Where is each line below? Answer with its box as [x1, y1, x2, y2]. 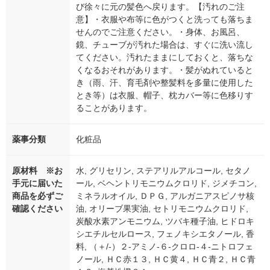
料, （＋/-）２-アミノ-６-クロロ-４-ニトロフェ [76, 242, 253, 252]
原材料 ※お [12, 166, 63, 176]
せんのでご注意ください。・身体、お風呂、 [76, 27, 245, 37]
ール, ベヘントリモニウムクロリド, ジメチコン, [76, 178, 257, 189]
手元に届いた [12, 178, 63, 189]
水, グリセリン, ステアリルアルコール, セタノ [76, 166, 251, 176]
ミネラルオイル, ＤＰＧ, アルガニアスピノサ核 [76, 191, 254, 201]
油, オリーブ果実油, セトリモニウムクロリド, [76, 204, 248, 214]
